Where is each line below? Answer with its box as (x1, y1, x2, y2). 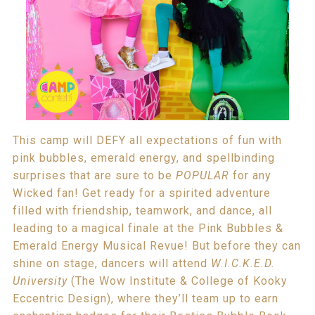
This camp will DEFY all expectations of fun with (12, 134, 282, 148)
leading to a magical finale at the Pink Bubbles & (12, 221, 283, 236)
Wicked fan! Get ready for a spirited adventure (12, 186, 271, 200)
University (12, 274, 67, 288)
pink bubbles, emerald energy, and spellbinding (12, 151, 275, 165)
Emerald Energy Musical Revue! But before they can (12, 239, 301, 253)
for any (229, 169, 271, 183)
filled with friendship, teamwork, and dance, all (12, 204, 272, 218)
